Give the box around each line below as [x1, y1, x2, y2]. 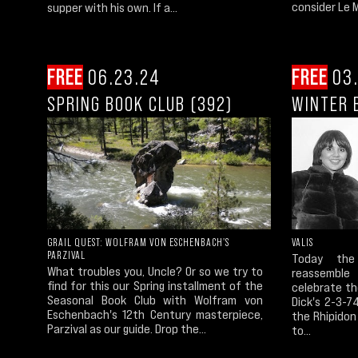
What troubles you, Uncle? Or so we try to [47, 264, 263, 278]
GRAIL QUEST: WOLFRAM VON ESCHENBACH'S [47, 236, 229, 249]
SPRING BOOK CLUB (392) [47, 92, 233, 115]
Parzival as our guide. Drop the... [47, 321, 206, 336]
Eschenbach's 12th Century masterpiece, [47, 307, 263, 321]
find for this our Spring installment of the [47, 278, 263, 292]
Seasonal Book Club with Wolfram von [47, 292, 263, 307]
